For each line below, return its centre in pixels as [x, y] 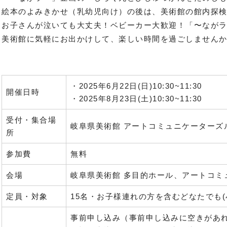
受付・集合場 [31, 120]
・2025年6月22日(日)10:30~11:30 [136, 86]
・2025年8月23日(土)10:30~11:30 [136, 99]
